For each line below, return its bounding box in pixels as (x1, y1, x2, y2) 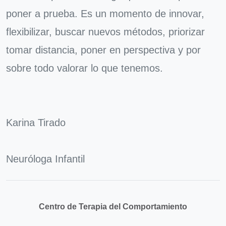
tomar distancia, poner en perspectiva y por (6, 44, 201, 55)
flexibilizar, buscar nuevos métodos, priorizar (6, 26, 205, 37)
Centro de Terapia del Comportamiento (39, 202, 187, 211)
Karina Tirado (6, 117, 66, 128)
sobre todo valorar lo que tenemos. (6, 63, 163, 74)
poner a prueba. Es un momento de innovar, (6, 8, 204, 19)
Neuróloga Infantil (6, 153, 85, 164)
